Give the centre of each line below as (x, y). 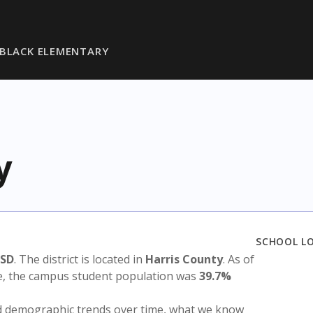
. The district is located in (80, 259)
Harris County (184, 259)
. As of (239, 259)
